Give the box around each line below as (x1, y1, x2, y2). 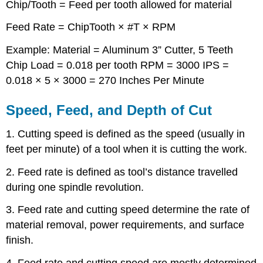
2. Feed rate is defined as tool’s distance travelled (6, 166, 238, 178)
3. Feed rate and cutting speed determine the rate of (6, 204, 250, 216)
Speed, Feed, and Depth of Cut (6, 102, 213, 119)
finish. (6, 234, 34, 247)
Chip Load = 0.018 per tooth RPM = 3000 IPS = (6, 59, 230, 72)
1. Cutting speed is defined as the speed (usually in (6, 127, 245, 140)
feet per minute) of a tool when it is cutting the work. (6, 143, 248, 155)
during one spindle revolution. (6, 181, 144, 193)
